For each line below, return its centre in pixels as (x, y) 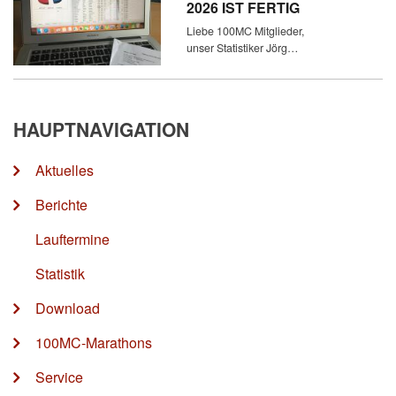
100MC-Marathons (94, 343)
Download (68, 308)
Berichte (61, 205)
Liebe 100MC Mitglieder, (246, 30)
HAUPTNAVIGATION (101, 129)
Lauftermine (72, 239)
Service (59, 377)
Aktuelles (65, 170)
